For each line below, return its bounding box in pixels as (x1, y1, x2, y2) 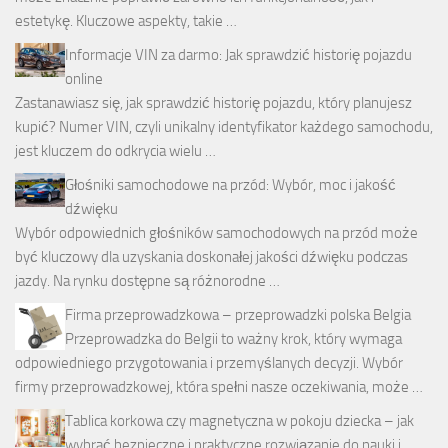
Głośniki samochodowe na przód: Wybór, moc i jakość (65, 176, 396, 195)
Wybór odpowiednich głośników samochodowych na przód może (15, 224, 418, 243)
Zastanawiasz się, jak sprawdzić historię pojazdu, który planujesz (15, 94, 412, 113)
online (65, 70, 103, 89)
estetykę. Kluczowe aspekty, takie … (15, 12, 237, 31)
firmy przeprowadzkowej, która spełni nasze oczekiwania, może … (15, 378, 423, 397)
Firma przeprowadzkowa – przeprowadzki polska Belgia (65, 306, 411, 325)
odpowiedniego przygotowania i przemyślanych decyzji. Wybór (15, 354, 403, 373)
